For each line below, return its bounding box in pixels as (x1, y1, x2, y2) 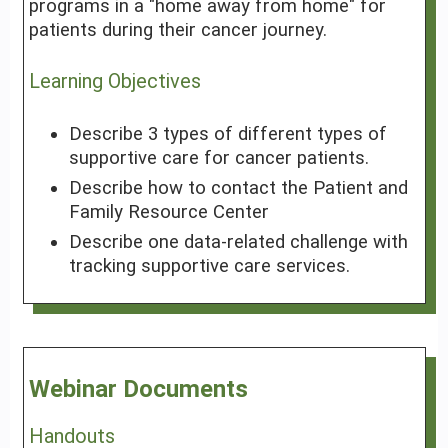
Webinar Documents (28, 374, 248, 403)
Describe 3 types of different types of (68, 123, 387, 146)
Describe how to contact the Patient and (68, 177, 408, 200)
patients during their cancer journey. (28, 19, 327, 42)
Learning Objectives (28, 69, 201, 94)
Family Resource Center (68, 201, 269, 224)
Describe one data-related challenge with (68, 231, 408, 254)
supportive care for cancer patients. (68, 147, 369, 170)
